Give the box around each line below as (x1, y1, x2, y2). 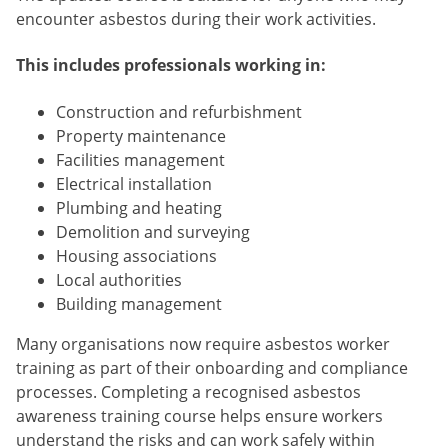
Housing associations (56, 244, 217, 267)
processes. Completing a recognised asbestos (16, 380, 361, 403)
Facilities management (56, 148, 225, 171)
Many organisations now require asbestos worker (16, 332, 390, 355)
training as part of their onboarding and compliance (16, 356, 408, 379)
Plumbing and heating (56, 196, 222, 219)
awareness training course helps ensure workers (16, 404, 383, 427)
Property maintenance (56, 124, 226, 147)
